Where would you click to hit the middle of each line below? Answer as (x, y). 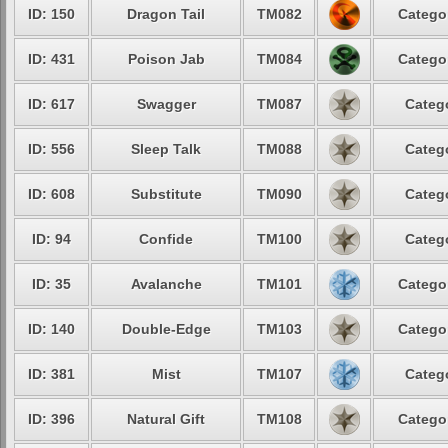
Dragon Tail (166, 14)
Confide (166, 239)
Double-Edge (166, 329)
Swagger (166, 104)
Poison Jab (166, 59)
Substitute (166, 194)
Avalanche (166, 284)
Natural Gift (166, 419)
